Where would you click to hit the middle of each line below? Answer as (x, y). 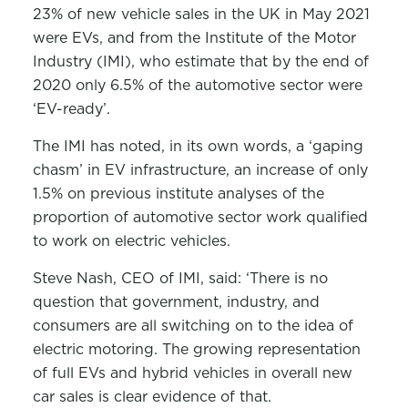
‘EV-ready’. (71, 108)
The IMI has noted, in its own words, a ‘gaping (198, 146)
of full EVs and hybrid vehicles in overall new (192, 372)
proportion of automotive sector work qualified (200, 217)
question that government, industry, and (176, 301)
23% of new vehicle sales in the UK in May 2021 (201, 14)
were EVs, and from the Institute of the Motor (194, 37)
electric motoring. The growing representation (196, 349)
